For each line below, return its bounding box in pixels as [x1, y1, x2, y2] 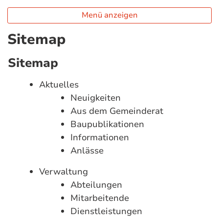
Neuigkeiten [70, 92, 121, 104]
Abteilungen [70, 179, 122, 191]
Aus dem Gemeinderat [70, 105, 163, 117]
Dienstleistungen [70, 205, 142, 217]
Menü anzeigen [81, 10, 138, 21]
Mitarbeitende [70, 192, 129, 204]
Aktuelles [39, 79, 79, 90]
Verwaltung [39, 166, 88, 177]
